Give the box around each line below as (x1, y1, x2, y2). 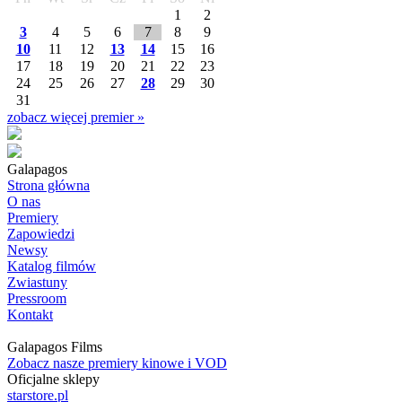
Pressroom (7, 291, 66, 306)
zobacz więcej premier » (7, 109, 144, 125)
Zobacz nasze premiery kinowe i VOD (7, 355, 227, 371)
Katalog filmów (7, 258, 96, 274)
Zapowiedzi (7, 226, 74, 241)
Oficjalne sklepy (7, 371, 100, 387)
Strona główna (7, 178, 90, 193)
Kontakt (7, 307, 53, 322)
